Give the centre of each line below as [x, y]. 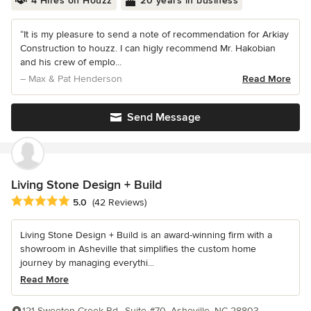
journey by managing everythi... [87, 262]
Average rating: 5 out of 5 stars [85, 201]
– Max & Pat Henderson [71, 79]
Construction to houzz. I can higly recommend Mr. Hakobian [148, 49]
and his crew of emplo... [71, 62]
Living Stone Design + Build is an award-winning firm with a [146, 235]
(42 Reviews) [119, 202]
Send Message [164, 118]
